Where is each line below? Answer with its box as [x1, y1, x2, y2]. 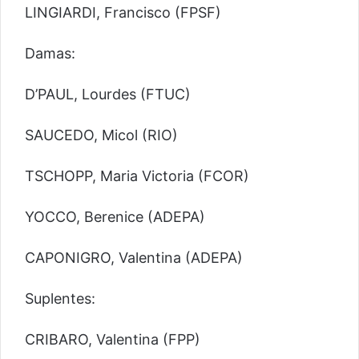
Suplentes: [25, 289, 95, 307]
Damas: [25, 44, 75, 62]
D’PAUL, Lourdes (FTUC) [25, 85, 191, 103]
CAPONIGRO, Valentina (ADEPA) [25, 248, 243, 266]
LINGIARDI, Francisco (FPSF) [25, 3, 221, 21]
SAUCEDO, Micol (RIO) [25, 126, 178, 143]
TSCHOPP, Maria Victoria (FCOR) [25, 167, 249, 184]
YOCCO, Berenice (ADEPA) [25, 208, 205, 225]
